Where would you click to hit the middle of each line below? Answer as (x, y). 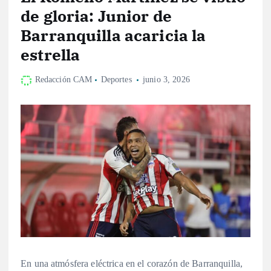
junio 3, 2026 (166, 80)
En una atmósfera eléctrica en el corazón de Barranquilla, (132, 263)
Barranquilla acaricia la (113, 35)
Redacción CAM (64, 80)
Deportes (116, 80)
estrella (52, 55)
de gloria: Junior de (96, 16)
